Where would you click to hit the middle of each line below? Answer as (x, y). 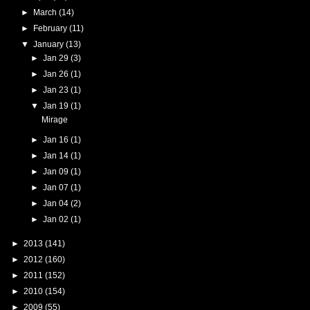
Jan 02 (57, 219)
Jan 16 (57, 139)
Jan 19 (57, 106)
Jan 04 (57, 203)
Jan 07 (57, 187)
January (49, 44)
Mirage (54, 119)
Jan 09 (57, 171)
